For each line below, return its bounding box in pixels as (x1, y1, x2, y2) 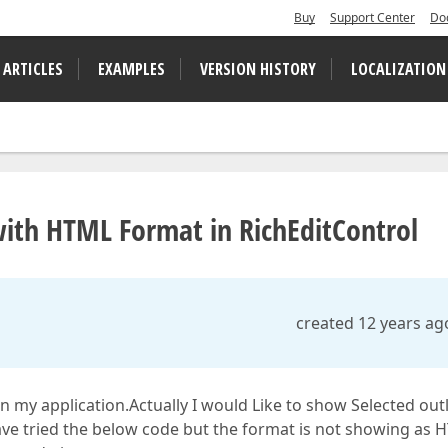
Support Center (330, 9, 415, 26)
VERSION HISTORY (200, 58, 316, 80)
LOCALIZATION (351, 58, 446, 80)
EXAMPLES (98, 58, 165, 80)
